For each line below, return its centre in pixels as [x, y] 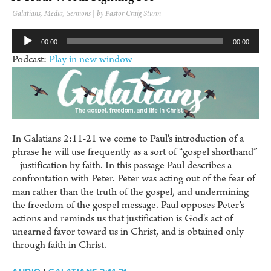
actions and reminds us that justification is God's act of [122, 218]
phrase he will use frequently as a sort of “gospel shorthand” [135, 152]
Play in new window [91, 60]
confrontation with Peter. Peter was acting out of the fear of [134, 178]
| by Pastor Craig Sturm [126, 14]
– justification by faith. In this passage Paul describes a [122, 165]
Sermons [79, 14]
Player [24, 48]
